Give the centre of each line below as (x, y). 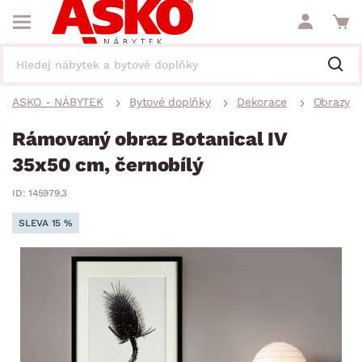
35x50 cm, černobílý (108, 165)
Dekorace (262, 102)
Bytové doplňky (170, 102)
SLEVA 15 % (46, 223)
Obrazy (331, 102)
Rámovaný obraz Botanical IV (150, 139)
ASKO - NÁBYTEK (58, 102)
